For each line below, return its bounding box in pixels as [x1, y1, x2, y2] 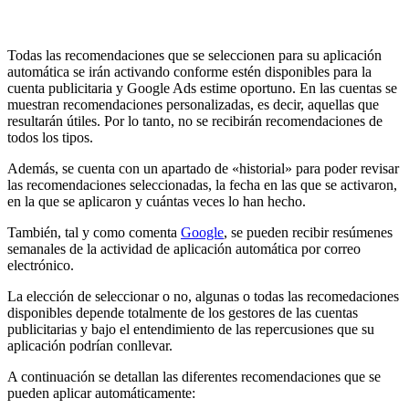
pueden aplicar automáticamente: [7, 385, 195, 402]
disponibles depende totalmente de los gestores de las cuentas [7, 305, 358, 321]
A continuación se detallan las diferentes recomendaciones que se [7, 369, 381, 385]
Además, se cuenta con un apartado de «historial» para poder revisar [7, 161, 399, 177]
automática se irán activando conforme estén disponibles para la [7, 64, 372, 80]
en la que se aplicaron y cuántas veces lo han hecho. [7, 194, 306, 210]
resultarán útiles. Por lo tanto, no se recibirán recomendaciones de [7, 113, 383, 130]
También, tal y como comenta [7, 225, 181, 241]
